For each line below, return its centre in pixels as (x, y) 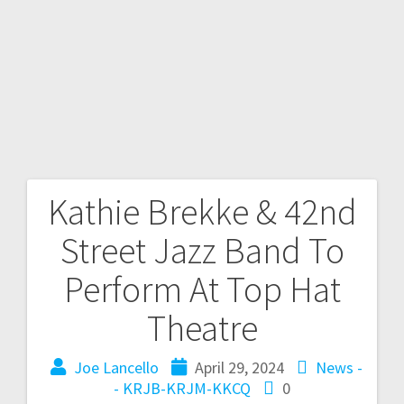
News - (339, 367)
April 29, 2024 (239, 367)
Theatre (202, 328)
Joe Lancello (116, 367)
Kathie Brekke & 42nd (202, 211)
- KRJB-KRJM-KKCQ (182, 388)
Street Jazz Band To (202, 250)
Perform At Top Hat (202, 289)
